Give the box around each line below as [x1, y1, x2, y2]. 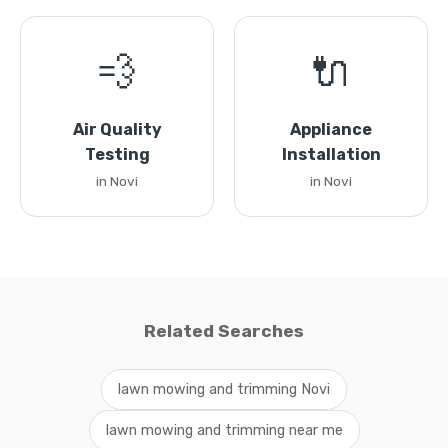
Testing [84, 145, 150, 164]
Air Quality [72, 120, 162, 139]
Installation [281, 145, 381, 164]
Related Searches [144, 321, 304, 341]
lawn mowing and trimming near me [105, 422, 343, 439]
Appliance [290, 120, 372, 139]
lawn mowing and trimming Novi [118, 381, 330, 398]
